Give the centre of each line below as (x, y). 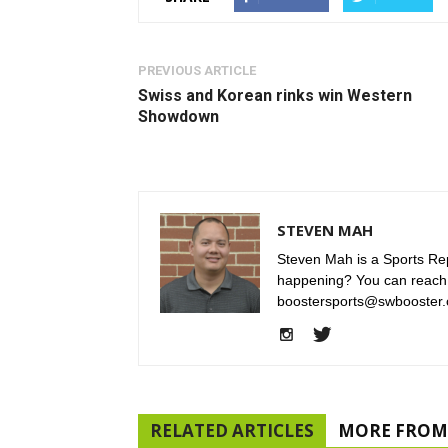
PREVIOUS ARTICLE (197, 70)
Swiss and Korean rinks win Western (275, 95)
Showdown (178, 116)
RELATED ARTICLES (232, 430)
